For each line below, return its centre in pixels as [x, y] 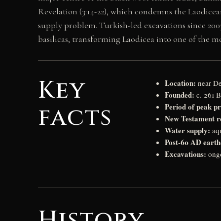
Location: [181, 83]
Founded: [180, 94]
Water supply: [188, 130]
